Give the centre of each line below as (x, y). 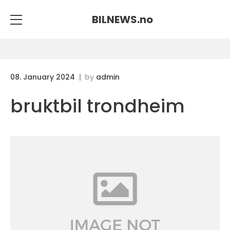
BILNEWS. (116, 19)
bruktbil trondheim (98, 106)
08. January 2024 (44, 77)
